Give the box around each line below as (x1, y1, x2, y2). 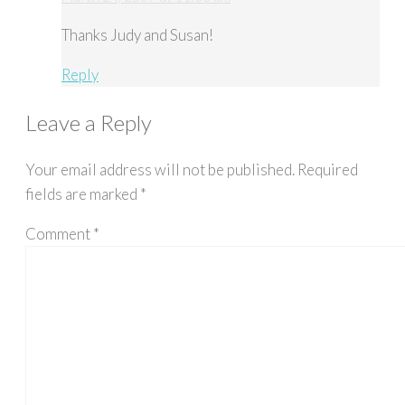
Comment (25, 223, 93, 243)
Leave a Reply (25, 108, 152, 136)
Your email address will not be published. (25, 159, 295, 179)
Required (297, 159, 358, 179)
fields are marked (25, 184, 140, 203)
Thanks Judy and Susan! (61, 25, 213, 45)
